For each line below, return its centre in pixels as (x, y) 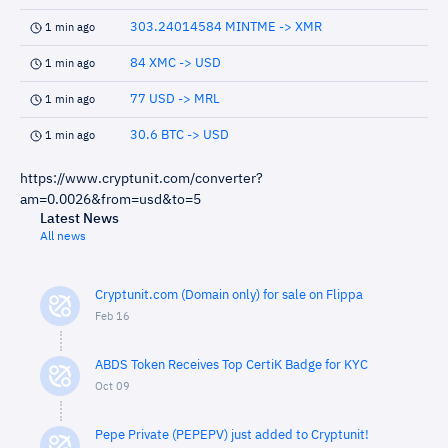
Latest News (79, 219)
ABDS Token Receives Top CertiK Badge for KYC (231, 365)
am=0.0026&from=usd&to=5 (110, 200)
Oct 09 (112, 386)
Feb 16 (112, 316)
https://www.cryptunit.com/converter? (141, 179)
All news (63, 237)
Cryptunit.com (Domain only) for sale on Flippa (229, 295)
